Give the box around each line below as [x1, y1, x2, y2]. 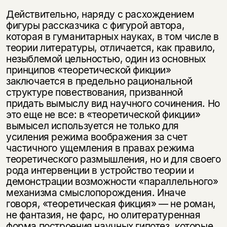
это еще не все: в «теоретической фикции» [6, 108, 201, 121]
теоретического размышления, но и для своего [6, 153, 221, 166]
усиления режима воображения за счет [6, 131, 187, 143]
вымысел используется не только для [6, 120, 179, 132]
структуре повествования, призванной [6, 86, 183, 99]
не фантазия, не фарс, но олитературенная [6, 209, 201, 221]
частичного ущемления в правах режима [6, 142, 195, 155]
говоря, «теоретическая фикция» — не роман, [6, 198, 216, 210]
